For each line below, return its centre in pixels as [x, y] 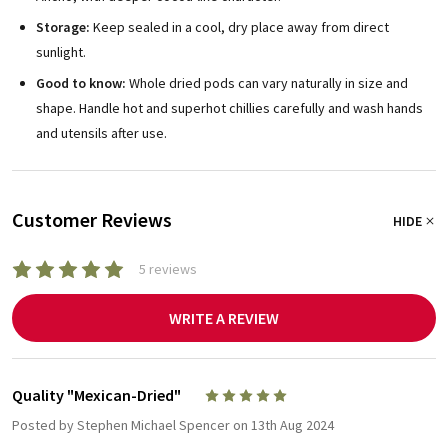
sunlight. [61, 52]
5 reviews [168, 269]
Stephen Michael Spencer [153, 425]
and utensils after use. [101, 133]
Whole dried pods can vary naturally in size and [267, 83]
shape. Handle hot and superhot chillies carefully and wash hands [229, 108]
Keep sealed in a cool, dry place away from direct [239, 27]
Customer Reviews [92, 220]
